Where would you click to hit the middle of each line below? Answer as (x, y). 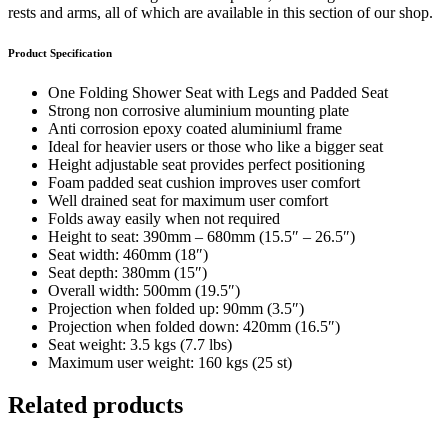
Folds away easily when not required (164, 218)
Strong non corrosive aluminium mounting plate (198, 110)
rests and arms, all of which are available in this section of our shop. (220, 12)
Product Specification (60, 52)
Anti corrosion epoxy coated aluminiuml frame (195, 128)
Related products (95, 404)
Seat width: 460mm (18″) (128, 254)
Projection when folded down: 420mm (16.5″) (194, 326)
